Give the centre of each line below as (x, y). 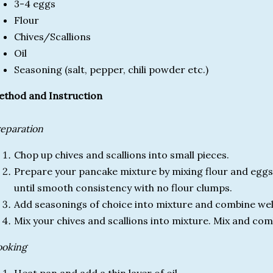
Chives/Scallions (52, 37)
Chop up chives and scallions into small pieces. (122, 155)
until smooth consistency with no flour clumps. (123, 188)
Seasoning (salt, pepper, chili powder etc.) (111, 69)
